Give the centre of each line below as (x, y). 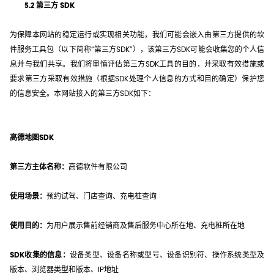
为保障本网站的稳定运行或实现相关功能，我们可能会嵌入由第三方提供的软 (137, 35)
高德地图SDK (32, 137)
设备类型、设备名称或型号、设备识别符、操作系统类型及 (167, 255)
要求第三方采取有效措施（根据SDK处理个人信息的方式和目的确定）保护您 (137, 79)
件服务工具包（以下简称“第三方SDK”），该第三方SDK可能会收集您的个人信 (137, 49)
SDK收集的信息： (40, 255)
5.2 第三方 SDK (50, 5)
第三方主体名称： (39, 167)
